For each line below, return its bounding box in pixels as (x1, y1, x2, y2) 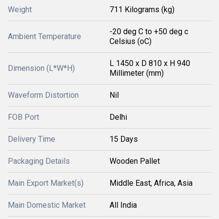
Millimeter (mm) (109, 68, 164, 78)
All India (109, 200, 137, 210)
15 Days (109, 134, 138, 144)
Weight (8, 5, 32, 14)
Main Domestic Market (8, 200, 86, 210)
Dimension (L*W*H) (8, 64, 75, 73)
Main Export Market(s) (8, 178, 84, 188)
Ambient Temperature (8, 32, 81, 41)
